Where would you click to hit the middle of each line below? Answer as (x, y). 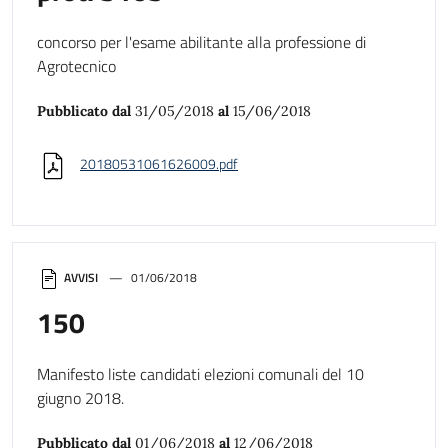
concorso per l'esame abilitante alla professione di (201, 41)
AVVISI (81, 278)
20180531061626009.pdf (159, 164)
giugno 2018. (80, 398)
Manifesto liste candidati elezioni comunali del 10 (200, 374)
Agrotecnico (76, 65)
